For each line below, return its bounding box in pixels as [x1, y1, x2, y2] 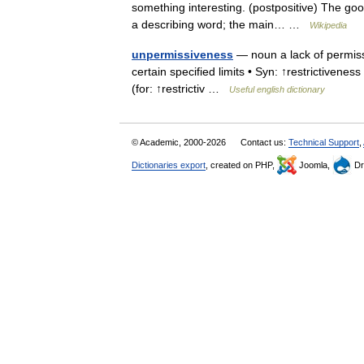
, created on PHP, [206, 159, 277, 170]
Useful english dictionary [229, 84, 325, 94]
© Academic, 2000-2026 [132, 136, 228, 147]
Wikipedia [310, 19, 347, 30]
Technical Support [288, 136, 359, 147]
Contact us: [240, 136, 288, 147]
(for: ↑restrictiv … [132, 81, 229, 95]
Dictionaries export [132, 159, 206, 170]
